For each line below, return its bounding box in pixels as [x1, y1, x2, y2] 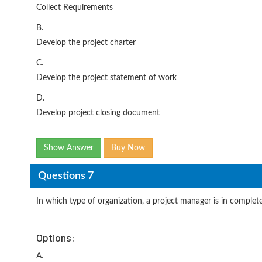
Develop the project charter [36, 39, 136, 47]
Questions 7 [37, 170, 94, 181]
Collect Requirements [36, 4, 113, 12]
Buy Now [111, 144, 145, 152]
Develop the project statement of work [36, 74, 177, 82]
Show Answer [44, 144, 94, 152]
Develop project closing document [36, 109, 160, 117]
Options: [36, 231, 75, 244]
